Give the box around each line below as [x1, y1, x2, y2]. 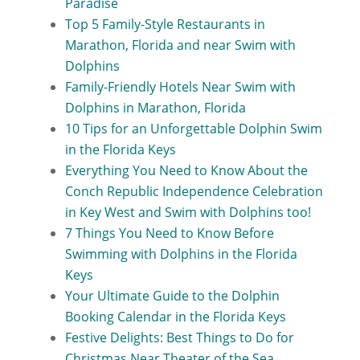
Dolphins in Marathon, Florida [64, 99, 246, 117]
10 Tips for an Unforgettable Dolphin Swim [64, 120, 322, 137]
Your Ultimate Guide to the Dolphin [64, 287, 280, 305]
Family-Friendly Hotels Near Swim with [64, 78, 296, 96]
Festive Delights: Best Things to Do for [64, 329, 294, 346]
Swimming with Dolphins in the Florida [64, 245, 297, 263]
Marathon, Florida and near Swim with [64, 36, 296, 54]
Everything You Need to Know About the [64, 162, 308, 179]
